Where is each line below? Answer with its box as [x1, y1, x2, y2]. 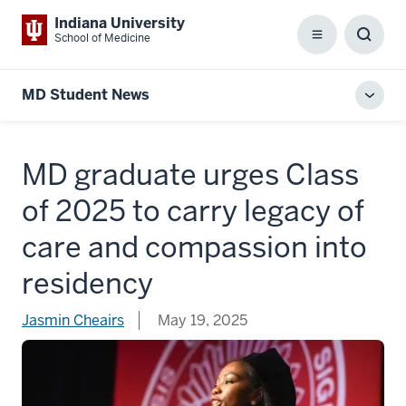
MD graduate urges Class [22, 156, 359, 193]
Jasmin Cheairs [22, 311, 124, 330]
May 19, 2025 [154, 311, 247, 330]
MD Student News [22, 85, 150, 104]
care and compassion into [22, 228, 367, 266]
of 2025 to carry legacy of [22, 192, 364, 229]
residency [22, 265, 153, 302]
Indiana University [54, 14, 185, 33]
